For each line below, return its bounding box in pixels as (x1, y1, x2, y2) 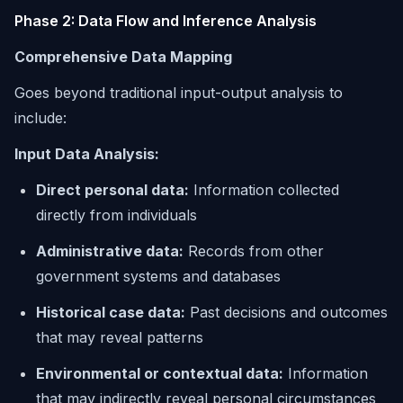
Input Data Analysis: (14, 145, 159, 163)
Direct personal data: (36, 181, 189, 199)
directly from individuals (36, 206, 197, 224)
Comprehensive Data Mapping (14, 48, 232, 66)
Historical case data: (36, 303, 185, 321)
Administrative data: (36, 242, 184, 260)
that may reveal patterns (36, 328, 203, 346)
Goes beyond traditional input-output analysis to (14, 84, 343, 102)
